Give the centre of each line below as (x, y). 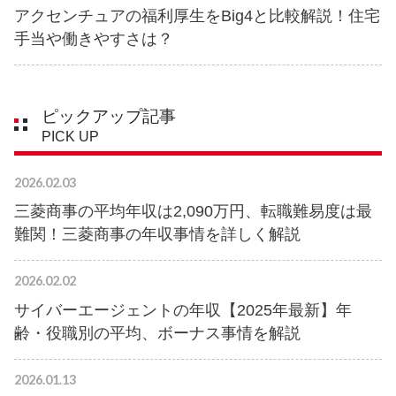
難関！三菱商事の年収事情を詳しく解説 (157, 235)
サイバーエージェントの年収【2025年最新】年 (183, 310)
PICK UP (70, 136)
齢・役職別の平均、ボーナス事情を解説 (157, 333)
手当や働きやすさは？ (94, 39)
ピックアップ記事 (109, 117)
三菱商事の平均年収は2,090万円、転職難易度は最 (193, 212)
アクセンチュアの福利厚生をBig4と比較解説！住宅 (197, 16)
